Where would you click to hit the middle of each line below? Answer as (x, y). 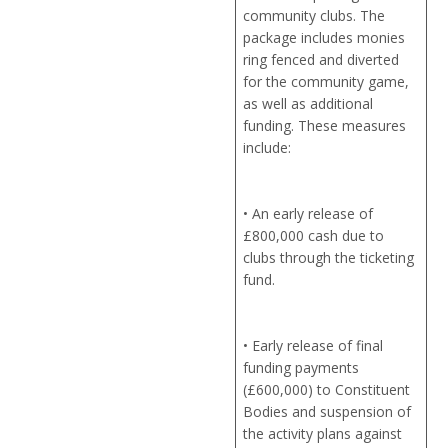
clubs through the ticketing (329, 258)
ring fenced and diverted (321, 60)
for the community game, (326, 82)
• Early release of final (313, 346)
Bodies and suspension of (327, 412)
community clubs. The (314, 16)
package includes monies (324, 38)
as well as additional (308, 104)
